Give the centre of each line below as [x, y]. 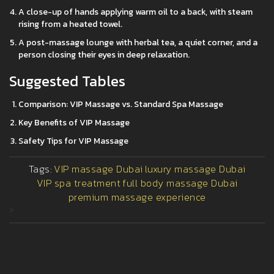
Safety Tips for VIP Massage [73, 141]
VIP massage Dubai [98, 169]
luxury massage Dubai [195, 169]
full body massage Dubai [180, 183]
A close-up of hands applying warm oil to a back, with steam [135, 12]
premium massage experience [137, 197]
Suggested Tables [67, 81]
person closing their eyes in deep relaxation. [104, 55]
